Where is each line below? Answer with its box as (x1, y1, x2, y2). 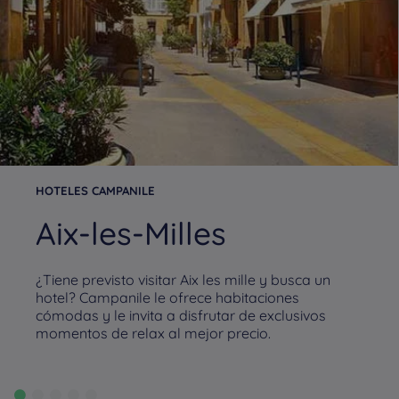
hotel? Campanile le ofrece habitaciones (36, 289, 299, 306)
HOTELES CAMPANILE (36, 183, 155, 198)
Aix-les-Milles (36, 214, 226, 253)
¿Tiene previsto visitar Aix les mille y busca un (36, 271, 330, 289)
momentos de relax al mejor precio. (36, 324, 271, 342)
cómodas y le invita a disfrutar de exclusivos (36, 306, 326, 324)
